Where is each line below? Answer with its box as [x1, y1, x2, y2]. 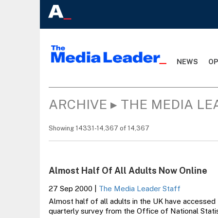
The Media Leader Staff [98, 184, 181, 193]
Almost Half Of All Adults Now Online [48, 165, 207, 176]
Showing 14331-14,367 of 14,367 [48, 125, 149, 132]
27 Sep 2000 [48, 184, 92, 193]
